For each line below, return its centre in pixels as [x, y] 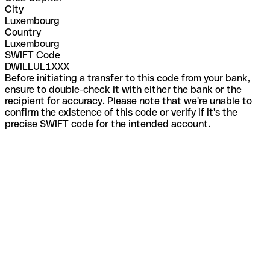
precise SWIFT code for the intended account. [108, 124]
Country [23, 32]
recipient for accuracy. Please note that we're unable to [128, 101]
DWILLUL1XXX [37, 66]
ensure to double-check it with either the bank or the [123, 89]
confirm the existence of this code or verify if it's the [121, 112]
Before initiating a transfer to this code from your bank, [127, 78]
